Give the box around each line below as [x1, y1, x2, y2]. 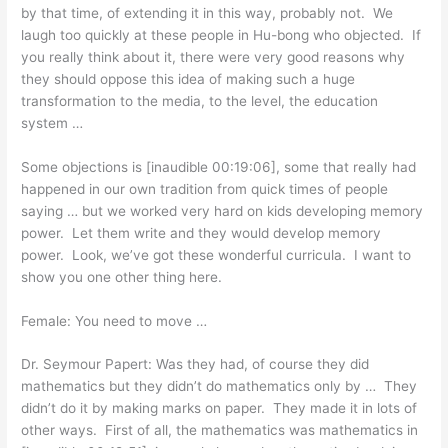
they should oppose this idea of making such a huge [21, 70, 356, 87]
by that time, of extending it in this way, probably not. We [21, 4, 394, 21]
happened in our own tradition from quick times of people [21, 180, 389, 197]
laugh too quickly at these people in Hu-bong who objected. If [21, 26, 422, 43]
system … [21, 114, 88, 131]
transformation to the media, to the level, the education [21, 92, 379, 109]
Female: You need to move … [21, 312, 212, 329]
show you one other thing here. [21, 268, 223, 285]
